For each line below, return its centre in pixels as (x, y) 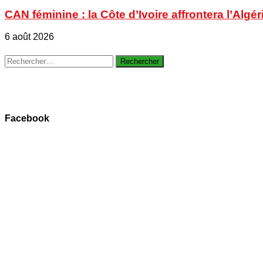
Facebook (27, 119)
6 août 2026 (29, 37)
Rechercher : (31, 59)
